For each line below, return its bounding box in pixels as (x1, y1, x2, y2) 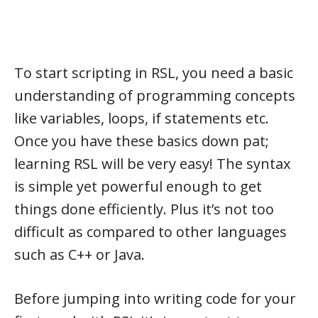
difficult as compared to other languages (14, 222, 287, 241)
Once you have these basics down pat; (14, 131, 269, 150)
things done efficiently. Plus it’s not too (14, 199, 274, 219)
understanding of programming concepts (14, 86, 295, 105)
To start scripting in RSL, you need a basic (14, 63, 293, 82)
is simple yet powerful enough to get (14, 177, 262, 196)
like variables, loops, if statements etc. (14, 109, 269, 128)
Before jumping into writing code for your (14, 289, 296, 308)
